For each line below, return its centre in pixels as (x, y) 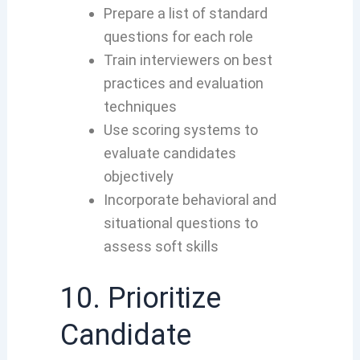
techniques (140, 106)
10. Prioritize (140, 298)
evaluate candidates (170, 153)
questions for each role (178, 36)
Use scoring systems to (180, 129)
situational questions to (180, 223)
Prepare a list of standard (185, 13)
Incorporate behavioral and (190, 199)
